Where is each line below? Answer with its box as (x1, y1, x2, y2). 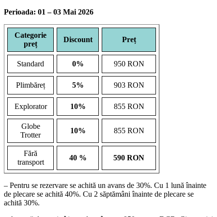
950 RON (113, 59, 144, 68)
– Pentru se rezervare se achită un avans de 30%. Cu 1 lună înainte (4, 181, 206, 189)
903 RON (113, 80, 144, 89)
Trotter (20, 130, 41, 139)
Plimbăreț (16, 80, 45, 89)
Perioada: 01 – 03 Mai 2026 (4, 7, 93, 16)
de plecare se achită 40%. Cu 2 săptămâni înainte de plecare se (4, 189, 194, 198)
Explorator (14, 102, 47, 110)
